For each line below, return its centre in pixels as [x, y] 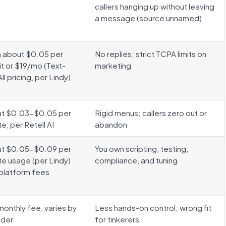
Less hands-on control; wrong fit [153, 208]
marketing [113, 65]
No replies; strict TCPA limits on [151, 54]
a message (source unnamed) [148, 18]
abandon [111, 124]
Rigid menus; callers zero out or [151, 113]
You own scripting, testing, [142, 149]
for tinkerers [117, 219]
